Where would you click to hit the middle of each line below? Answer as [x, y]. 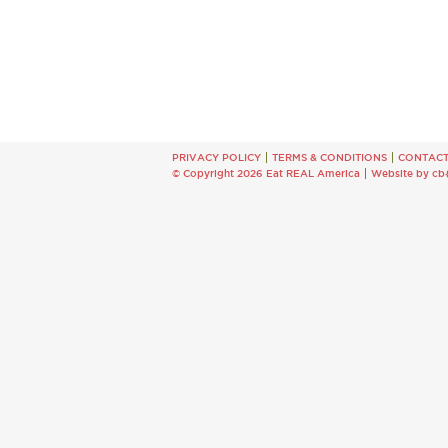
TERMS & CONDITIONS [329, 157]
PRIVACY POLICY [216, 157]
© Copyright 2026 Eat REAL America [266, 173]
